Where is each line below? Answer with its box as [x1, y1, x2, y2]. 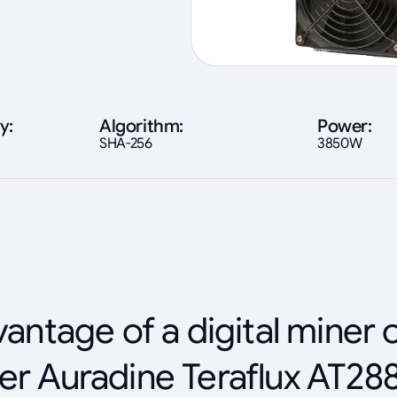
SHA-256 [99, 134, 152, 152]
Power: [317, 114, 372, 137]
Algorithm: [99, 114, 183, 137]
